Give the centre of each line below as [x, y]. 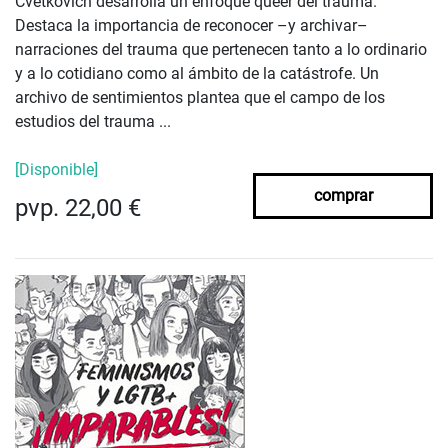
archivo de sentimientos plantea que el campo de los [200, 97]
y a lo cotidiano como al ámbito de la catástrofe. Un [197, 73]
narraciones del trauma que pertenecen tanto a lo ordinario [221, 49]
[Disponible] [56, 169]
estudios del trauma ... [93, 121]
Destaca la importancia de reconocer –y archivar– [191, 25]
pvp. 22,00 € [78, 207]
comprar [343, 195]
